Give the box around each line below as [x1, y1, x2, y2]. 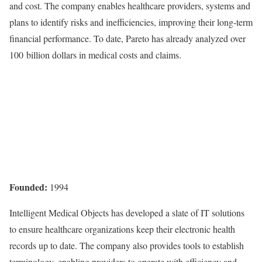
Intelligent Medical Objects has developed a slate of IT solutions [9, 206, 244, 219]
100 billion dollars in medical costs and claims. [9, 49, 184, 61]
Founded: [9, 180, 47, 194]
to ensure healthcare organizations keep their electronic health [9, 223, 235, 235]
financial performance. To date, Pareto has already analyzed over [9, 32, 246, 44]
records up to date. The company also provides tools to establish [9, 239, 244, 251]
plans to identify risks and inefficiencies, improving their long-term [9, 16, 253, 28]
